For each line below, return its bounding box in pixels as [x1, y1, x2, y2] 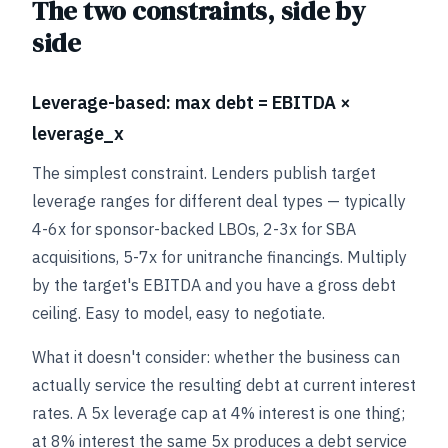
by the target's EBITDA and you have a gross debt [32, 275, 396, 295]
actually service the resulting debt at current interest [32, 375, 416, 395]
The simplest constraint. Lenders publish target [32, 163, 376, 183]
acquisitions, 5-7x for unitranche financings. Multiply [32, 247, 407, 267]
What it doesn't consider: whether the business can [32, 347, 400, 367]
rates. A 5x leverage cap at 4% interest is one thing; [32, 403, 405, 423]
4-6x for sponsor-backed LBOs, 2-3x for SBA [32, 219, 356, 239]
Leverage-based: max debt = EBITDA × [32, 91, 351, 114]
